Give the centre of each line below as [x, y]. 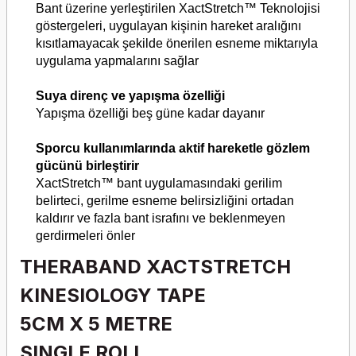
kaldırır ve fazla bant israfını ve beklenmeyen [161, 219]
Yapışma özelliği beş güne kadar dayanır [150, 114]
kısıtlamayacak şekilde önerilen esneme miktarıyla [177, 44]
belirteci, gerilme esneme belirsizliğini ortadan [165, 201]
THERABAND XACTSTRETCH [155, 267]
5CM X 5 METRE [99, 324]
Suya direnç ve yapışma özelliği [130, 96]
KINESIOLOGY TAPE [113, 296]
